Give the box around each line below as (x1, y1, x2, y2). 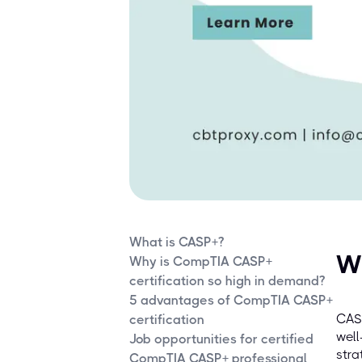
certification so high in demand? (129, 273, 325, 289)
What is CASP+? (129, 234, 224, 250)
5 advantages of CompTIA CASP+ (129, 293, 333, 309)
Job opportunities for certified (129, 331, 314, 347)
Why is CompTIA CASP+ (129, 254, 272, 270)
